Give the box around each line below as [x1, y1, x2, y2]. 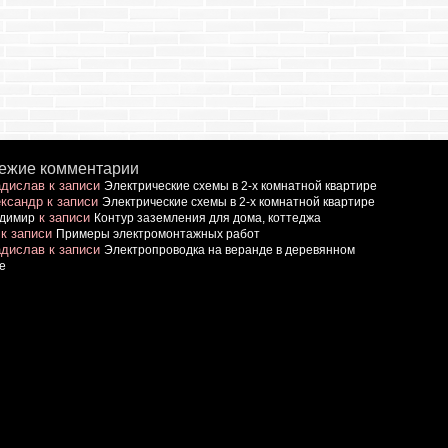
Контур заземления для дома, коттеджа [94, 211, 322, 225]
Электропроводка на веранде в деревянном [104, 243, 356, 257]
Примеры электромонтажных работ [56, 227, 261, 241]
